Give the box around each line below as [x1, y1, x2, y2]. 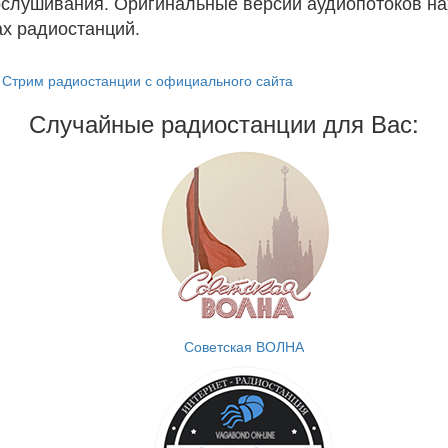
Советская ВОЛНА [184, 336, 304, 356]
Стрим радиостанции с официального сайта [2, 70, 293, 90]
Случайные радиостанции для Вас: [29, 105, 419, 140]
